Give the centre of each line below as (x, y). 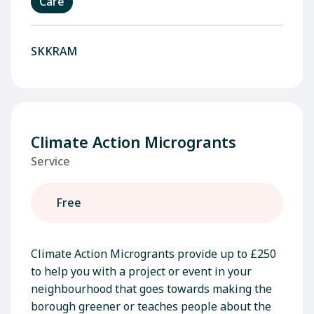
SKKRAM (54, 51)
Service (50, 161)
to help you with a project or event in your (141, 271)
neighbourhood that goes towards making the (151, 289)
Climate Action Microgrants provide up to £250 (153, 254)
